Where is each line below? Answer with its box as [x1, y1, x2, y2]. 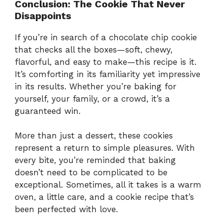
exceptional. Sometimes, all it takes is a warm [15, 180, 201, 190]
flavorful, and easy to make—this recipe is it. [15, 56, 196, 67]
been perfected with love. [15, 204, 118, 215]
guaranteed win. [15, 106, 81, 116]
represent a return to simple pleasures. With [15, 143, 195, 153]
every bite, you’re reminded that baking [15, 155, 176, 165]
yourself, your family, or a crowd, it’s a [15, 93, 170, 104]
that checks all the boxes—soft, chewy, [15, 44, 172, 55]
